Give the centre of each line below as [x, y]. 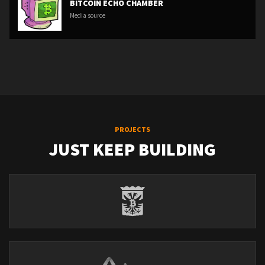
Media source [88, 15]
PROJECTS [132, 129]
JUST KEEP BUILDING [132, 149]
